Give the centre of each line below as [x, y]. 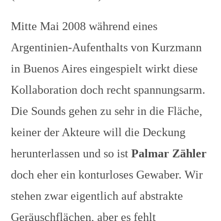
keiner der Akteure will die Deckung [98, 132]
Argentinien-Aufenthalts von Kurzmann [107, 47]
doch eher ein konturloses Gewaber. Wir [107, 175]
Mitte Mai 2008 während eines [84, 26]
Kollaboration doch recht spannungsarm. [108, 90]
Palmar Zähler [169, 153]
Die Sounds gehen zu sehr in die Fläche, [107, 111]
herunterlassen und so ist [71, 153]
